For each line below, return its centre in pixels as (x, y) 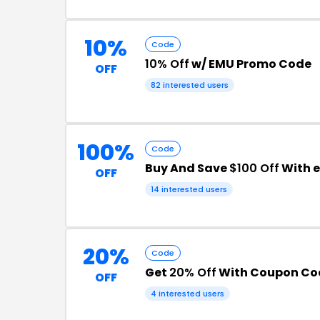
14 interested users (189, 189)
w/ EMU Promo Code (250, 64)
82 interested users (190, 85)
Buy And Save (187, 168)
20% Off (193, 272)
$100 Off (254, 168)
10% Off (167, 64)
